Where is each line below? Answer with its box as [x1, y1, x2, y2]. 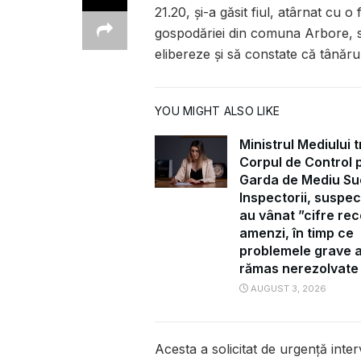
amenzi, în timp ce [239, 225, 354, 242]
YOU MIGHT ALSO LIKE [155, 104, 280, 118]
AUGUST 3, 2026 [248, 283, 326, 295]
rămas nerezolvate [239, 260, 359, 277]
